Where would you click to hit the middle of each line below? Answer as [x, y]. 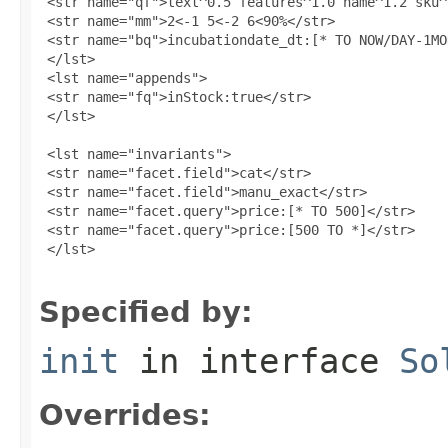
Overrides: [125, 414]
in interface [259, 360]
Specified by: [146, 311]
